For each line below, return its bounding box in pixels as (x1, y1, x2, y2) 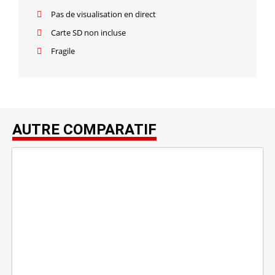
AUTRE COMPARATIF (12, 121, 157, 139)
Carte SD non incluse (50, 27, 126, 39)
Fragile (50, 45, 75, 57)
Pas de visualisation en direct (50, 9, 156, 20)
